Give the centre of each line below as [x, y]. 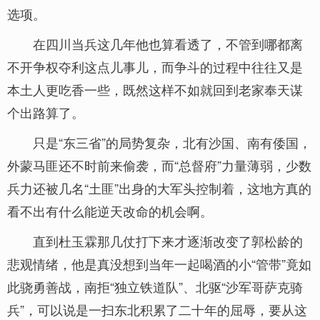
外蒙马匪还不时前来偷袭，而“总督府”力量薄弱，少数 [159, 165]
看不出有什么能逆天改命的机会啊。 [110, 211]
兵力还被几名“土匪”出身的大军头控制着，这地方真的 [159, 188]
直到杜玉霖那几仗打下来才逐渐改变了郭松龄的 [168, 241]
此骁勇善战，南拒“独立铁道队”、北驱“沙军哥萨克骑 [155, 286]
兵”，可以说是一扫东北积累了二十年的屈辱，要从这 [157, 309]
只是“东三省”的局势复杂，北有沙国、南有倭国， [172, 142]
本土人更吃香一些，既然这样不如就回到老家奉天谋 [155, 89]
